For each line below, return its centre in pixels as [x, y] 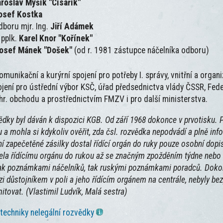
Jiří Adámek [72, 27]
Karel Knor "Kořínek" [56, 39]
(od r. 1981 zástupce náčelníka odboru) [142, 51]
